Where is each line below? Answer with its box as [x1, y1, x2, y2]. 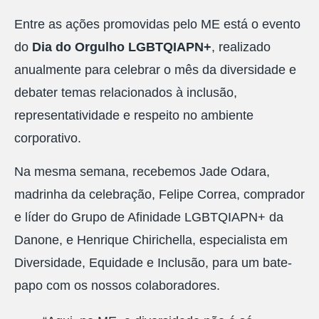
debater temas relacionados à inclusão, [14, 85, 237, 100]
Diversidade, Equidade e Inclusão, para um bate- [14, 255, 292, 270]
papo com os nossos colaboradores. [14, 278, 220, 293]
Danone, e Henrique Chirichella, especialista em [14, 232, 288, 247]
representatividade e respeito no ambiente [14, 108, 253, 123]
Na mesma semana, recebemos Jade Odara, [14, 164, 270, 179]
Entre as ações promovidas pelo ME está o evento [14, 17, 300, 32]
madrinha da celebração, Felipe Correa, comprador [14, 187, 305, 202]
